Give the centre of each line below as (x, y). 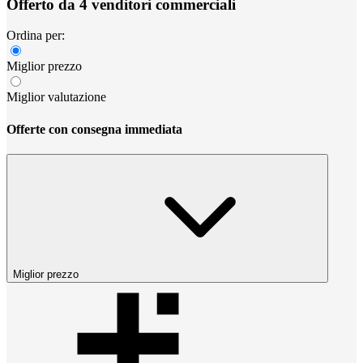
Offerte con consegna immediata (94, 129)
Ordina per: (36, 36)
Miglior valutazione (56, 97)
